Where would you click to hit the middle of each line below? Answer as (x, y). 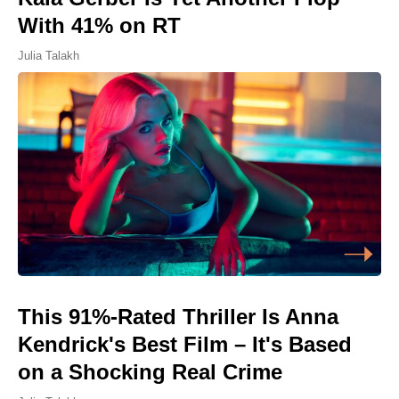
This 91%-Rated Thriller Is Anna (178, 317)
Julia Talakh (49, 55)
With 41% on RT (99, 25)
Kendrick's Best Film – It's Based (185, 345)
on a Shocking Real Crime (150, 372)
